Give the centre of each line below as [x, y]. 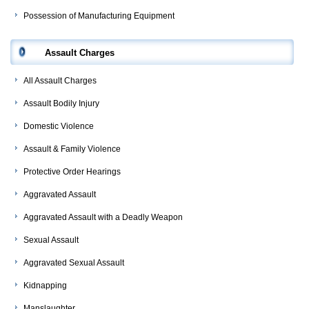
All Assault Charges [60, 81]
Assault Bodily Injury [61, 104]
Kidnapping [45, 286]
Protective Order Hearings [72, 172]
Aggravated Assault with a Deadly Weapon [103, 218]
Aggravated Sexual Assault [74, 263]
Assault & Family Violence [72, 149]
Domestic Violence [59, 127]
